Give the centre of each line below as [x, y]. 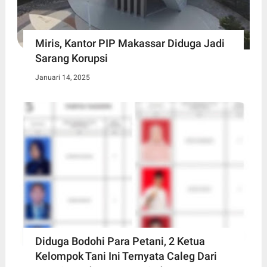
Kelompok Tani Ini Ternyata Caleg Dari [126, 256]
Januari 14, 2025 [62, 78]
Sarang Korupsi [71, 58]
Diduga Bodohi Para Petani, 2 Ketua [120, 241]
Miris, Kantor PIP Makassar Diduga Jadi [130, 44]
